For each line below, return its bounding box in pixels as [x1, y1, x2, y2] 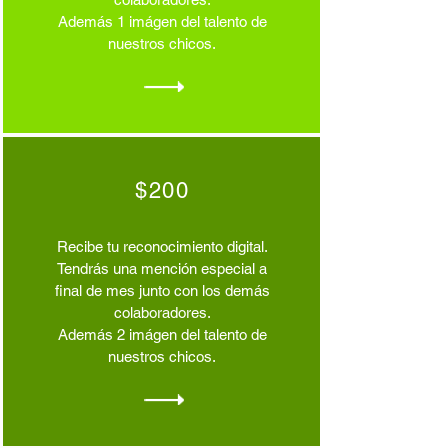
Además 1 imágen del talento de [57, 13, 267, 30]
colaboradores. [113, 304, 211, 321]
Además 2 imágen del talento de [57, 326, 267, 343]
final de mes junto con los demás [54, 282, 270, 299]
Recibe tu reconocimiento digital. [56, 238, 268, 255]
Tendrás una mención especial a [57, 260, 267, 277]
